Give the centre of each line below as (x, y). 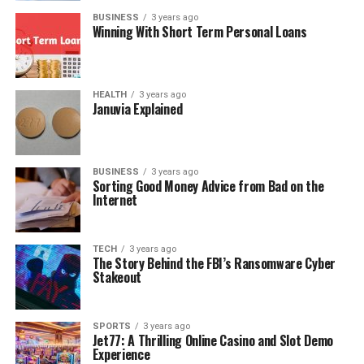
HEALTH (109, 95)
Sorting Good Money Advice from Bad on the (208, 186)
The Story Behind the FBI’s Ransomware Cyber (214, 263)
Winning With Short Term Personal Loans (199, 32)
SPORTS (111, 326)
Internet (115, 200)
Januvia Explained (137, 109)
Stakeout (117, 277)
